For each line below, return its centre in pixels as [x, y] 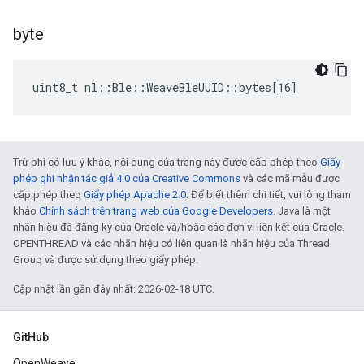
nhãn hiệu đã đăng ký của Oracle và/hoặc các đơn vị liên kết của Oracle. [179, 227]
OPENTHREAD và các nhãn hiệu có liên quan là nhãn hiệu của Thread [171, 243]
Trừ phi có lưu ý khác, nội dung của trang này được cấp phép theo [167, 162]
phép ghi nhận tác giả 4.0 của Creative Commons [127, 178]
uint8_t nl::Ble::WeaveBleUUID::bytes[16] [165, 87]
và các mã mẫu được [290, 178]
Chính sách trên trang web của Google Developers [156, 211]
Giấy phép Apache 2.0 [135, 195]
